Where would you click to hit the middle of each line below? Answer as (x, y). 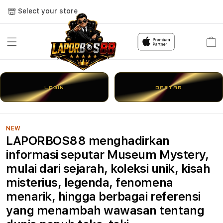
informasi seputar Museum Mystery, (108, 155)
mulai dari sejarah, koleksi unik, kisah (108, 168)
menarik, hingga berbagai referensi (103, 196)
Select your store (48, 11)
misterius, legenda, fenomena (90, 182)
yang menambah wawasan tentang (105, 210)
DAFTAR (169, 87)
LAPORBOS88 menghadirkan (88, 141)
